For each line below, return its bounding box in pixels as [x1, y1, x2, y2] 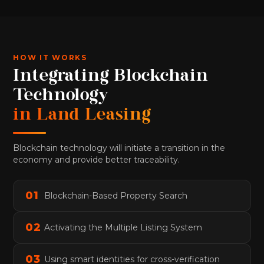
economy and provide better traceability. [13, 154, 180, 165]
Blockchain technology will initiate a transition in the [13, 142, 226, 153]
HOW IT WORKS [13, 53, 87, 62]
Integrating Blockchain [13, 68, 209, 85]
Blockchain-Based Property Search [44, 190, 188, 201]
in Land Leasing [13, 107, 151, 124]
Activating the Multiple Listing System [44, 222, 203, 233]
